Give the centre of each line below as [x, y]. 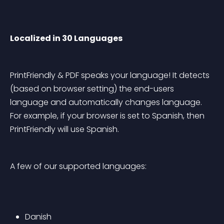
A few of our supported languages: [78, 166]
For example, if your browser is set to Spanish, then [108, 116]
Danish [38, 217]
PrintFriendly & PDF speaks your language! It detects [111, 75]
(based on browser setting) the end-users [93, 89]
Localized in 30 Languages [66, 38]
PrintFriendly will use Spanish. [64, 129]
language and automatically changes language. [107, 102]
